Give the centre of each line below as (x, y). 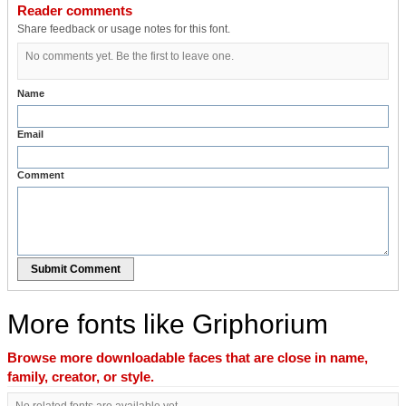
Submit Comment (76, 269)
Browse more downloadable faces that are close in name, (188, 357)
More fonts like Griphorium (168, 324)
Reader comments (75, 10)
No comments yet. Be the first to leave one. (130, 56)
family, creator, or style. (81, 376)
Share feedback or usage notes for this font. (124, 29)
